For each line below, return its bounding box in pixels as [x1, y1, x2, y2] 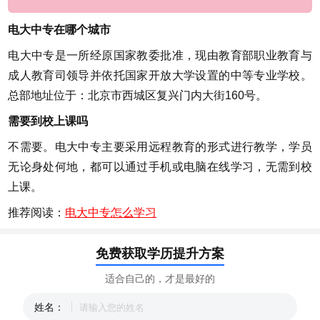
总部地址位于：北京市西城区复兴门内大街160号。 [8, 89, 268, 101]
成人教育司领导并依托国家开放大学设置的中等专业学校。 [8, 69, 312, 81]
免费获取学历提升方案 [96, 246, 224, 261]
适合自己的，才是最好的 [105, 272, 215, 284]
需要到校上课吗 [8, 114, 89, 127]
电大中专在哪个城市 [8, 23, 111, 36]
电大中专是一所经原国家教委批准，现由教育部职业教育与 [8, 49, 312, 61]
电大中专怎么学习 [65, 206, 157, 219]
